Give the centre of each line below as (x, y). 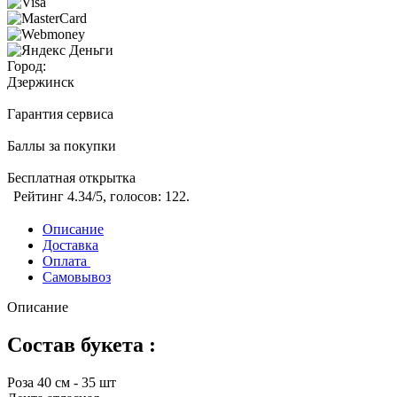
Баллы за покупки (62, 146)
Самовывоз (77, 277)
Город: (27, 66)
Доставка (70, 245)
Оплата (66, 261)
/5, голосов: (128, 197)
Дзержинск (41, 82)
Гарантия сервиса (60, 114)
